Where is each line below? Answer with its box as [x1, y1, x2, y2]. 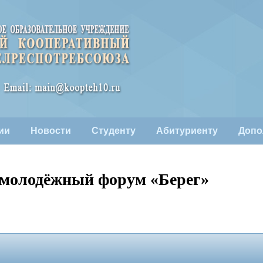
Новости [30, 126, 71, 136]
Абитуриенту [156, 126, 218, 136]
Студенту [91, 126, 136, 136]
